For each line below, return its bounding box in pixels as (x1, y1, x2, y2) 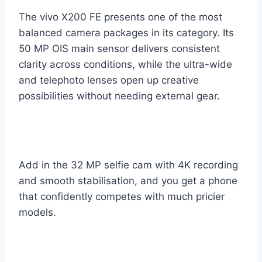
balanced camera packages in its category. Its (19, 27, 234, 39)
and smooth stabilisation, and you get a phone (19, 175, 237, 187)
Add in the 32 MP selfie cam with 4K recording (19, 159, 238, 171)
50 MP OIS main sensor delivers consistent (19, 43, 220, 55)
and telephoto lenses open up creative (19, 74, 199, 87)
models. (19, 206, 56, 219)
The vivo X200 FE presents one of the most (19, 11, 222, 23)
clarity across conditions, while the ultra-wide (19, 58, 232, 71)
